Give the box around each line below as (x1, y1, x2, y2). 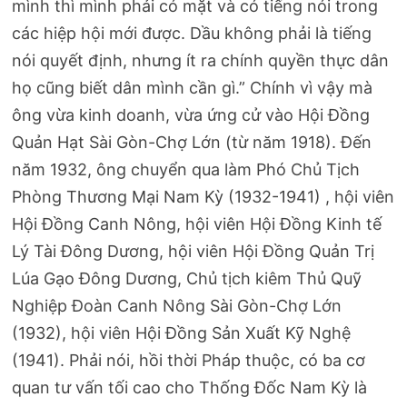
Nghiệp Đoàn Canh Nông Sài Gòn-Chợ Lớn (12, 296, 342, 316)
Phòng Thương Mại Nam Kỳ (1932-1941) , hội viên (12, 187, 395, 207)
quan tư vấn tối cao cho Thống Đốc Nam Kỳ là (12, 378, 368, 398)
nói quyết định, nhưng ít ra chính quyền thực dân (12, 51, 390, 71)
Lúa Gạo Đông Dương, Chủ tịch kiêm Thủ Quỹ (12, 269, 362, 289)
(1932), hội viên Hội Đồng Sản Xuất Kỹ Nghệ (12, 323, 352, 343)
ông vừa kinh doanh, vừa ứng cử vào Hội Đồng (12, 105, 371, 125)
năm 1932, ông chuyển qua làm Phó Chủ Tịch (12, 160, 361, 180)
